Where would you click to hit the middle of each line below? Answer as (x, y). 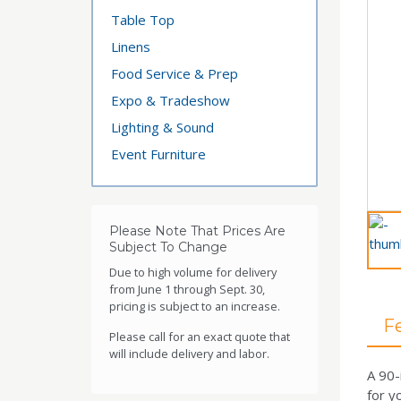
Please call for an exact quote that (200, 337)
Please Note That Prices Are (197, 231)
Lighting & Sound (162, 127)
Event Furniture (158, 154)
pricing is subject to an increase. (195, 306)
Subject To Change (168, 247)
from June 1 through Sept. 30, (187, 289)
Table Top (143, 20)
